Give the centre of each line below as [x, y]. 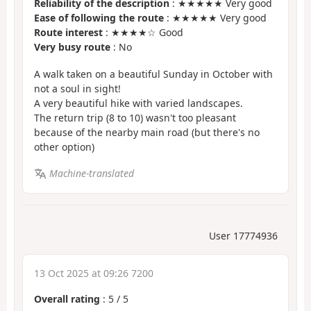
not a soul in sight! [77, 88]
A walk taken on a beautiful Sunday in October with [153, 74]
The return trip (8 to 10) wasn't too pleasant [135, 117]
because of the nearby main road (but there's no [147, 132]
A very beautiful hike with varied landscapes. [138, 103]
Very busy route [72, 47]
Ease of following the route [99, 18]
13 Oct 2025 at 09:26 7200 [94, 273]
